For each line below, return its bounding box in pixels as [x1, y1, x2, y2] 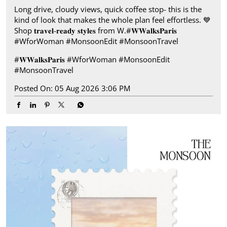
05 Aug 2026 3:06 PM [55, 83, 130, 94]
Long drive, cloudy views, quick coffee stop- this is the [14, 4, 202, 15]
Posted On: [14, 83, 53, 94]
